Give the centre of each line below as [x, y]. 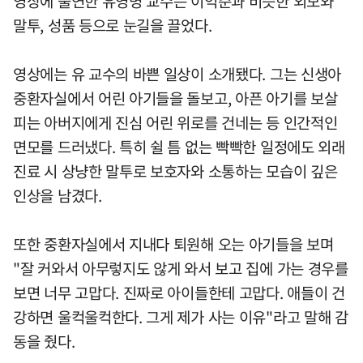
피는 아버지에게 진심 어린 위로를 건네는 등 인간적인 [175, 122]
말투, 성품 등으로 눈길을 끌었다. [113, 25]
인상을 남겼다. [58, 195]
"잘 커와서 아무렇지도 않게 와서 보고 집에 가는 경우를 [181, 268]
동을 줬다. [44, 341]
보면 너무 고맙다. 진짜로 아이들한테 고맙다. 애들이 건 [179, 292]
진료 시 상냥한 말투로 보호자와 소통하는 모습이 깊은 [175, 171]
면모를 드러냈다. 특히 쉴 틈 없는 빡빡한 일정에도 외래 [179, 146]
